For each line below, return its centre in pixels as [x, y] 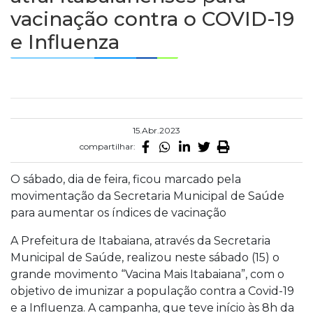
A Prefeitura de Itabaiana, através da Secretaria [140, 241]
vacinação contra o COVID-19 [152, 19]
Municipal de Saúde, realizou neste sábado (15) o [145, 257]
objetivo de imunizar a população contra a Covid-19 [152, 291]
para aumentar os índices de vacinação [120, 213]
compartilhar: [108, 146]
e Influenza [65, 42]
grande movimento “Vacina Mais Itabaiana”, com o [147, 274]
